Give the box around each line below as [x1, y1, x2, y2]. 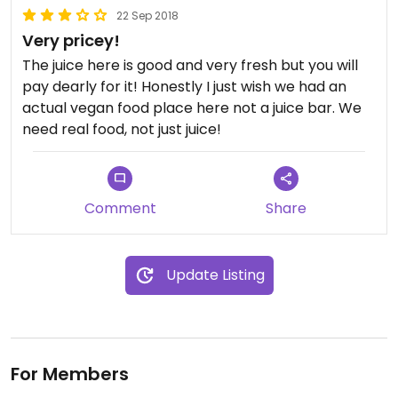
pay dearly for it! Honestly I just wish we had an [22, 76, 346, 97]
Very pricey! [22, 29, 120, 52]
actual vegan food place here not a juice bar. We [22, 98, 362, 118]
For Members [11, 362, 129, 386]
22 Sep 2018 [116, 8, 179, 23]
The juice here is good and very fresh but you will [22, 55, 358, 76]
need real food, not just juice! [22, 119, 221, 139]
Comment [84, 198, 156, 219]
